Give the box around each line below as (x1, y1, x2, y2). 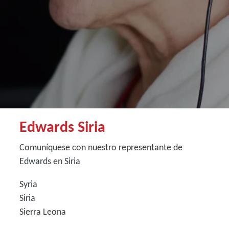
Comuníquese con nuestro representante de (19, 142, 182, 153)
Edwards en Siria (19, 155, 80, 167)
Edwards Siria (19, 117, 105, 136)
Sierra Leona (19, 206, 66, 217)
